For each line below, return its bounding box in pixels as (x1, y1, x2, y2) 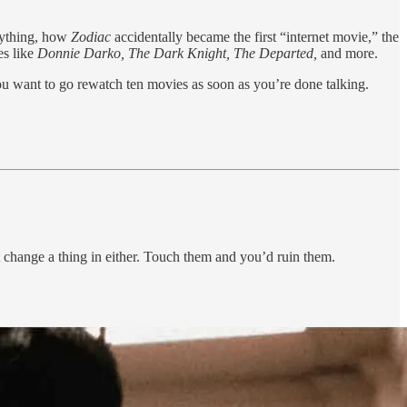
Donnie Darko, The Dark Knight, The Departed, (37, 45, 317, 61)
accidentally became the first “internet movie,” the (111, 28, 399, 45)
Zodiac (71, 28, 111, 45)
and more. (317, 45, 378, 61)
